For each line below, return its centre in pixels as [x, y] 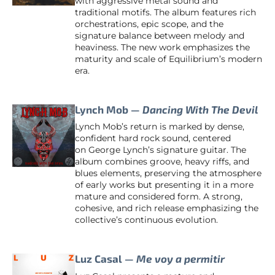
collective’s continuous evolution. [146, 220]
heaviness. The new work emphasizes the [162, 47]
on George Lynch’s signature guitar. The [161, 150]
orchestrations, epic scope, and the [149, 24]
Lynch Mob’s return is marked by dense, [160, 127]
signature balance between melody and [160, 35]
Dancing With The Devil [200, 109]
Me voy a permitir [180, 259]
